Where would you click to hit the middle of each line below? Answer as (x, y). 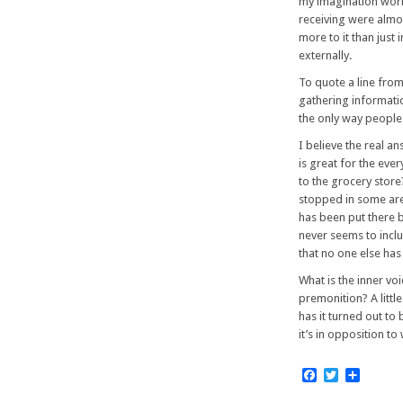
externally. (325, 56)
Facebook (347, 375)
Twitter (363, 375)
